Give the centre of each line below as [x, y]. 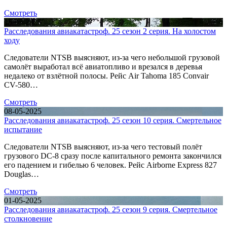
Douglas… [22, 174]
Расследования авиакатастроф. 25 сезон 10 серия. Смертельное [113, 120]
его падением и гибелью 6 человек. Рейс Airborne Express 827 [110, 165]
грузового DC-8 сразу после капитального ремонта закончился [113, 156]
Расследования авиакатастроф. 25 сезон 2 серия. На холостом [110, 31]
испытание [23, 129]
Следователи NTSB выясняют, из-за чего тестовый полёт [103, 146]
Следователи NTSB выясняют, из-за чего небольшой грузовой [112, 57]
